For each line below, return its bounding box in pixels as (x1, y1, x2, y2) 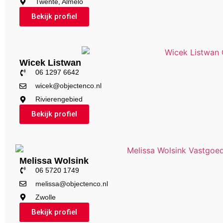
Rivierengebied (35, 95, 83, 104)
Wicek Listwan (19, 58, 81, 68)
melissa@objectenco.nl (35, 179, 108, 188)
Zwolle (35, 193, 56, 201)
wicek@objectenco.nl (35, 82, 102, 90)
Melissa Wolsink (19, 155, 89, 166)
